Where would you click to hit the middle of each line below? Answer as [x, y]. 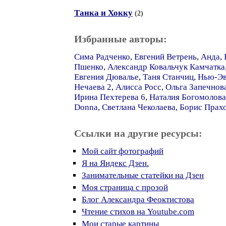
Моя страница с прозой [125, 187]
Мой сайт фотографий [123, 151]
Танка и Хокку [103, 13]
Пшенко [89, 67]
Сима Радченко [102, 57]
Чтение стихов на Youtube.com [138, 212]
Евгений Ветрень [165, 57]
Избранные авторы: [121, 39]
